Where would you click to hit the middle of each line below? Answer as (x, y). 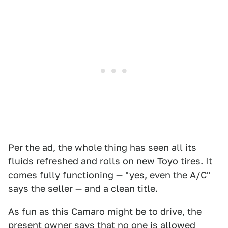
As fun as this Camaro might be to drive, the (105, 212)
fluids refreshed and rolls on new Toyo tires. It (110, 161)
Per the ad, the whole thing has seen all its (102, 148)
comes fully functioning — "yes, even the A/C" (109, 175)
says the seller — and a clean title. (83, 189)
